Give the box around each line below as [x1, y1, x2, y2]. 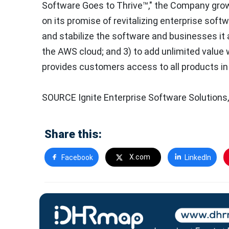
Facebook [61, 153, 93, 162]
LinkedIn [184, 153, 211, 162]
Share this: [44, 128, 102, 141]
